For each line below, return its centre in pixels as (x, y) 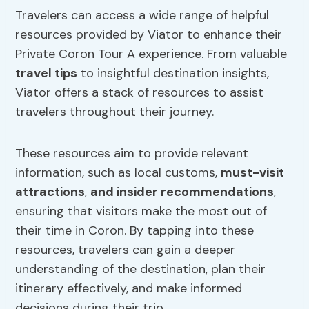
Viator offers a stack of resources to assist (140, 93)
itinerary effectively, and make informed (129, 289)
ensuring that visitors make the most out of (141, 211)
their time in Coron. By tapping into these (135, 231)
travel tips (47, 73)
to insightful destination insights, (173, 73)
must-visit (253, 173)
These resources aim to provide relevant (132, 153)
